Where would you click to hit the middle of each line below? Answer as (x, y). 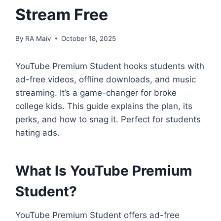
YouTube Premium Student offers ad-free (98, 215)
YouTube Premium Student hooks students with (110, 66)
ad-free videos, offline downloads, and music (106, 79)
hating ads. (38, 132)
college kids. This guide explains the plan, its (104, 106)
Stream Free (62, 15)
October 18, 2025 (89, 38)
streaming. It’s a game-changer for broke (96, 92)
